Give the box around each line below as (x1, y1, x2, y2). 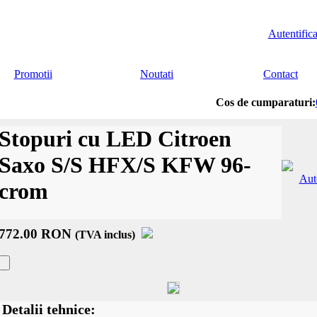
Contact (263, 68, 298, 80)
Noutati (140, 68, 173, 80)
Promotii (13, 68, 52, 80)
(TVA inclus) (74, 229, 135, 241)
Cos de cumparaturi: (215, 96, 316, 108)
